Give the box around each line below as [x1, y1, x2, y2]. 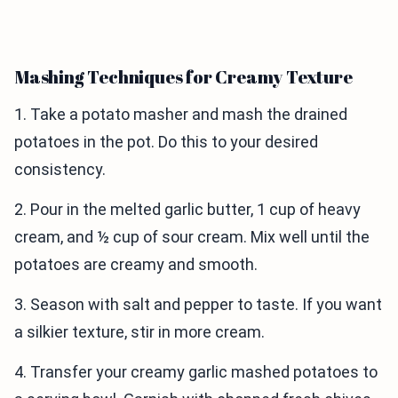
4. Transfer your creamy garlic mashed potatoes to [14, 362, 378, 382]
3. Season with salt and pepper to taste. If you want [14, 295, 382, 314]
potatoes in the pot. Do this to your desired [14, 132, 318, 152]
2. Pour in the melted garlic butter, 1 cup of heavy [14, 200, 361, 219]
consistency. [14, 160, 106, 179]
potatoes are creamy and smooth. [14, 255, 258, 275]
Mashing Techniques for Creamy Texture [14, 65, 353, 90]
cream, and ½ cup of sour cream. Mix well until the [14, 227, 370, 247]
